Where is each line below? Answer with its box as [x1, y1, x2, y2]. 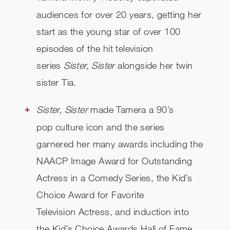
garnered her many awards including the [36, 138, 203, 150]
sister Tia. [36, 76, 76, 88]
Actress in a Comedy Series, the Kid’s [36, 172, 193, 184]
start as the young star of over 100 [36, 26, 181, 37]
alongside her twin [118, 60, 193, 71]
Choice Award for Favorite [36, 189, 144, 201]
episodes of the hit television [36, 43, 154, 54]
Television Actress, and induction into [36, 206, 189, 218]
